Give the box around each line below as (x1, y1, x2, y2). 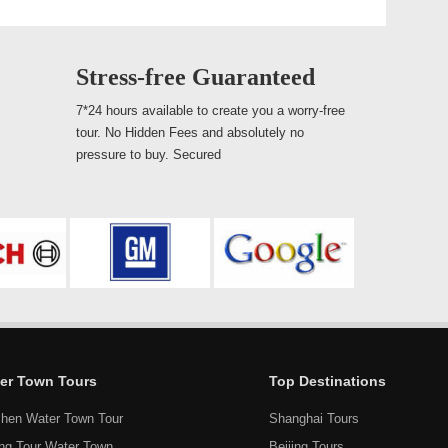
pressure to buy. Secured (76, 147, 221, 162)
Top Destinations (269, 373, 386, 389)
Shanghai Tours (269, 411, 359, 426)
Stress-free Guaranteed (76, 64, 315, 90)
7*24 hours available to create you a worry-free (76, 103, 345, 118)
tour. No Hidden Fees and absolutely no (76, 125, 304, 140)
